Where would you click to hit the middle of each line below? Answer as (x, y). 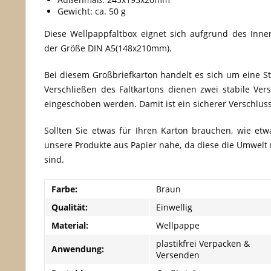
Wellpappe (178, 225)
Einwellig (174, 207)
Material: (70, 225)
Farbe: (64, 189)
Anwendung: (78, 249)
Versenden (178, 255)
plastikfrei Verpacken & (203, 243)
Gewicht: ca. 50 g (92, 11)
